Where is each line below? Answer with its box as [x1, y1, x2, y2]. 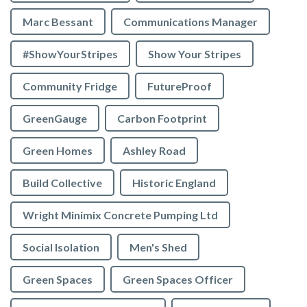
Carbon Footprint [117, 112, 207, 125]
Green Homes [23, 144, 93, 158]
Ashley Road [123, 144, 186, 158]
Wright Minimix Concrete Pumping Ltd [23, 208, 218, 222]
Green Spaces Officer [123, 273, 233, 286]
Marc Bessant [23, 15, 93, 29]
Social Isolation [23, 241, 99, 254]
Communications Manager [123, 15, 258, 29]
